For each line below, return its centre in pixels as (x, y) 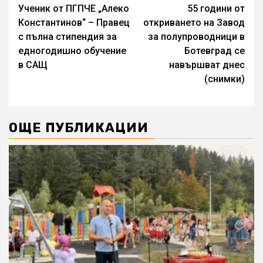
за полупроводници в (196, 37)
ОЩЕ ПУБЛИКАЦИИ (79, 128)
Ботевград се (215, 51)
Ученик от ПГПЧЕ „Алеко (74, 9)
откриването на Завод (194, 23)
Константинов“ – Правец (74, 23)
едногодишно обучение (72, 51)
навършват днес (207, 65)
